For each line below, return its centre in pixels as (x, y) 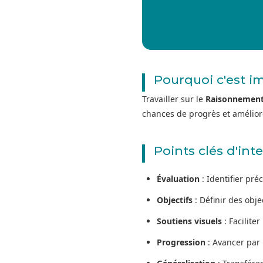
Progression (181, 242)
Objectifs (175, 200)
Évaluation (178, 178)
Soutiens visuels (189, 221)
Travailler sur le (174, 99)
